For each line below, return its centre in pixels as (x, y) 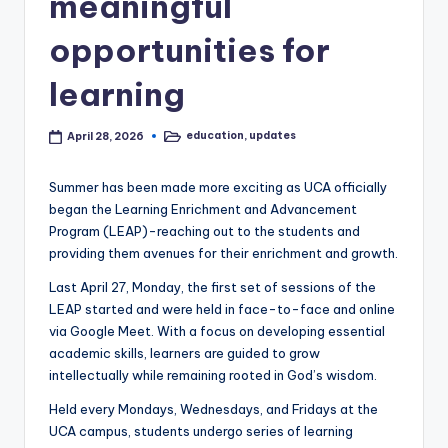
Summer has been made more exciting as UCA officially (218, 187)
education (215, 136)
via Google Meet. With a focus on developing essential (217, 331)
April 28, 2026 (106, 136)
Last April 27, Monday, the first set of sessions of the (212, 287)
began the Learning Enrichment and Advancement (203, 209)
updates (273, 136)
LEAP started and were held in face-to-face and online (222, 309)
